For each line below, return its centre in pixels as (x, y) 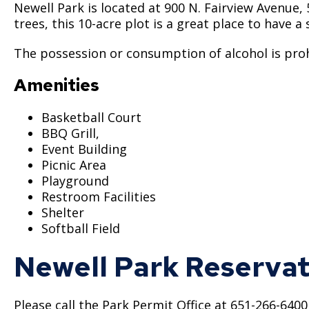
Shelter (63, 212)
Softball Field (81, 228)
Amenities (57, 85)
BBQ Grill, (70, 133)
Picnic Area (74, 165)
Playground (75, 180)
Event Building (84, 149)
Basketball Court (93, 117)
